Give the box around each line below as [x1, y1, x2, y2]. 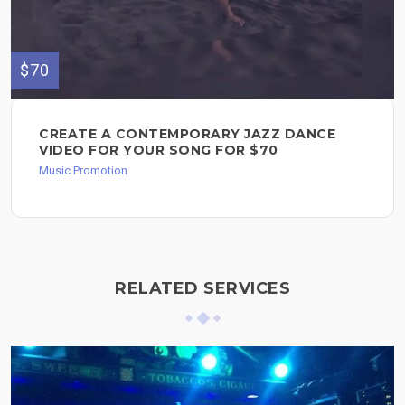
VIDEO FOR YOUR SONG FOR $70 [39, 141, 278, 158]
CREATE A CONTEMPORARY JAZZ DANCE [39, 125, 335, 142]
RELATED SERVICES [115, 278, 290, 298]
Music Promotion [39, 163, 127, 177]
